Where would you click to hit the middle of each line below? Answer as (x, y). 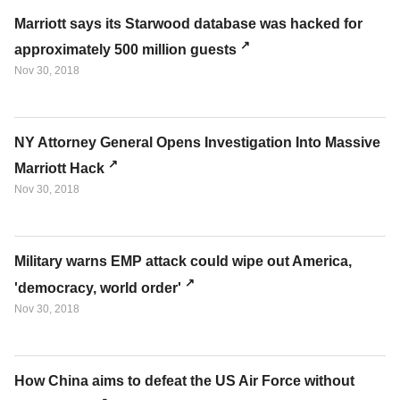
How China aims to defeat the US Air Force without (184, 380)
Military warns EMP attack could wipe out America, (183, 262)
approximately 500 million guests (125, 49)
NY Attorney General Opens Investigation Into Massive (197, 142)
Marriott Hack (59, 169)
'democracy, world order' (98, 287)
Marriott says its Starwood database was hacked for (188, 23)
